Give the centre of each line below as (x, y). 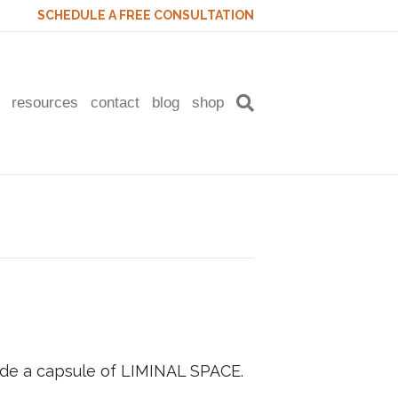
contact (115, 103)
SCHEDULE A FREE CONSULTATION (146, 15)
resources (45, 103)
